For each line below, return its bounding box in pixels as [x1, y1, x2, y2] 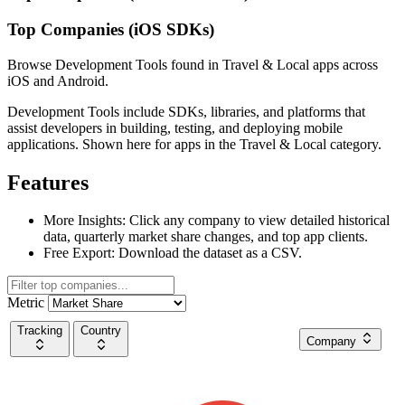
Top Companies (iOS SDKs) [7, 19, 214, 39]
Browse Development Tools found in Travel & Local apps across [7, 56, 378, 72]
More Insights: [43, 212, 126, 229]
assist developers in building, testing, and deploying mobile [7, 119, 343, 136]
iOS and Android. [7, 72, 108, 89]
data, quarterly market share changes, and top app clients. [43, 229, 368, 245]
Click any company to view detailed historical [126, 212, 390, 229]
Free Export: [43, 245, 115, 261]
